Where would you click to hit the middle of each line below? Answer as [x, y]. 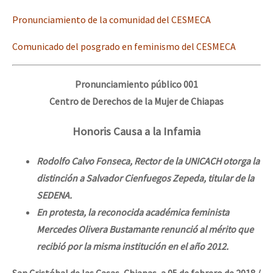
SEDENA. [54, 195]
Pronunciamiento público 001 [136, 84]
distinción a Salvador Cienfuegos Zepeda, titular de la [145, 178]
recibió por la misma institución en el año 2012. [133, 246]
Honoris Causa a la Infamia [136, 131]
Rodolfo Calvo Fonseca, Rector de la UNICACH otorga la [148, 161]
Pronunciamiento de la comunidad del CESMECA [112, 19]
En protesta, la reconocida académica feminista [133, 212]
